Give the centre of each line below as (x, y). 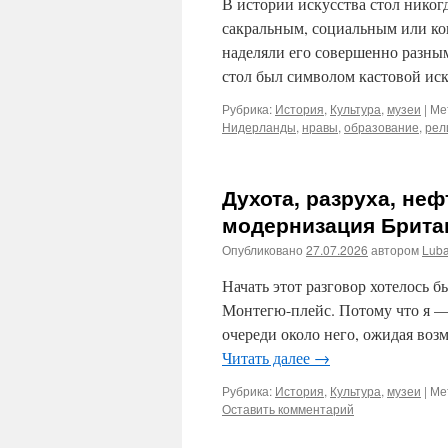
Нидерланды (259, 126)
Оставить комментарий (288, 408)
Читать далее (268, 357)
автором (395, 249)
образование (381, 126)
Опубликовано (262, 249)
